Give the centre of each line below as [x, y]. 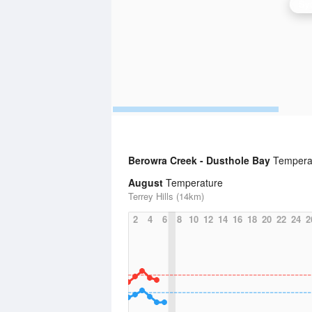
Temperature [193, 182]
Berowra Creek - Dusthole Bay [201, 160]
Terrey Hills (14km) [166, 196]
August [146, 182]
